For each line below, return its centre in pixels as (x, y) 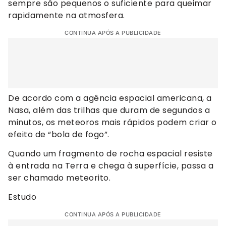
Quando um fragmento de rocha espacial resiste (110, 153)
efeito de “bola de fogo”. (59, 134)
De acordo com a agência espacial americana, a (110, 98)
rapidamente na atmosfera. (67, 16)
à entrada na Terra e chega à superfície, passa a (111, 165)
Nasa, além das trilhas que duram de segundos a (109, 110)
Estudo (22, 197)
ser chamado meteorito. (59, 178)
